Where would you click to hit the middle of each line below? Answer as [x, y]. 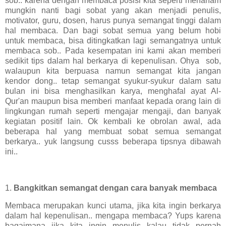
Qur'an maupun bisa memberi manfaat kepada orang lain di [113, 101]
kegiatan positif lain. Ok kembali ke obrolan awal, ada [113, 121]
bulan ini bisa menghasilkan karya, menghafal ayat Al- [113, 91]
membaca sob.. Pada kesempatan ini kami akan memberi [113, 50]
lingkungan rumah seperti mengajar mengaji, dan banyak [113, 111]
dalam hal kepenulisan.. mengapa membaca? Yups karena [113, 216]
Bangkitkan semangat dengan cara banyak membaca [115, 188]
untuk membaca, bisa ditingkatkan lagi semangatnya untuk [113, 40]
